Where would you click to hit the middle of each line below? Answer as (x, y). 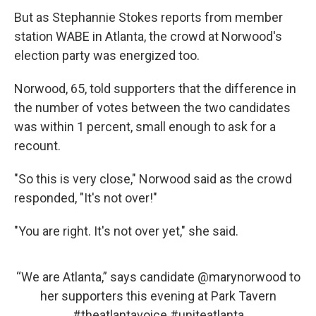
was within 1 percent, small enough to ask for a (145, 127)
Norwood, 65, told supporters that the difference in (155, 89)
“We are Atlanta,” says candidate (107, 277)
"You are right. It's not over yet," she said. (126, 231)
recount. (37, 146)
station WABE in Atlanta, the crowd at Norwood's (148, 36)
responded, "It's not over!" (86, 198)
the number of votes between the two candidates (152, 108)
